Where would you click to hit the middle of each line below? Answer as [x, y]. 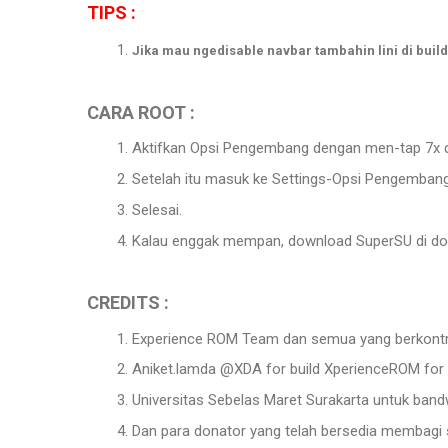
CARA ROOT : [141, 112]
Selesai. [157, 209]
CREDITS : [128, 302]
